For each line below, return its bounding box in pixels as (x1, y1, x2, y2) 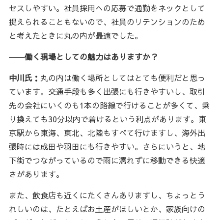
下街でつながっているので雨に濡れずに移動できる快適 (8, 154, 205, 165)
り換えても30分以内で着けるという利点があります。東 (8, 113, 206, 124)
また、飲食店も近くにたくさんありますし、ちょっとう (8, 189, 205, 200)
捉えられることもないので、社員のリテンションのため (8, 16, 205, 27)
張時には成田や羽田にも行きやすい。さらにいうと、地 (8, 140, 205, 152)
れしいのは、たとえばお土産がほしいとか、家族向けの (8, 203, 205, 214)
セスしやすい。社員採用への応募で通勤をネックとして (8, 2, 205, 13)
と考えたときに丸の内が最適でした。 (8, 29, 142, 41)
